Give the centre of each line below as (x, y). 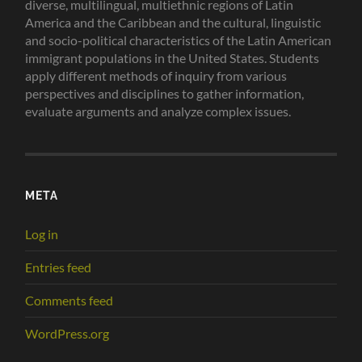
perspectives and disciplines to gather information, (165, 94)
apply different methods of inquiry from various (156, 76)
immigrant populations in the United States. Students (173, 58)
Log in (42, 234)
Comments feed (69, 301)
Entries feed (59, 267)
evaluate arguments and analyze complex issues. (158, 112)
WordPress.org (67, 334)
